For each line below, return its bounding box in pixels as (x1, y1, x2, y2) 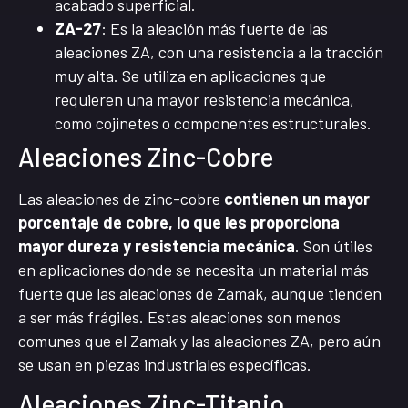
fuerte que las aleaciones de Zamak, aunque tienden (18, 282, 382, 303)
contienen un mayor (224, 188, 370, 209)
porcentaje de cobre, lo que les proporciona (18, 211, 340, 232)
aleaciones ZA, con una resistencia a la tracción (55, 41, 383, 62)
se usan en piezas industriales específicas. (18, 353, 311, 374)
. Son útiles (295, 235, 372, 256)
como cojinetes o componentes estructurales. (55, 112, 372, 133)
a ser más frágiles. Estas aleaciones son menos (18, 306, 341, 327)
